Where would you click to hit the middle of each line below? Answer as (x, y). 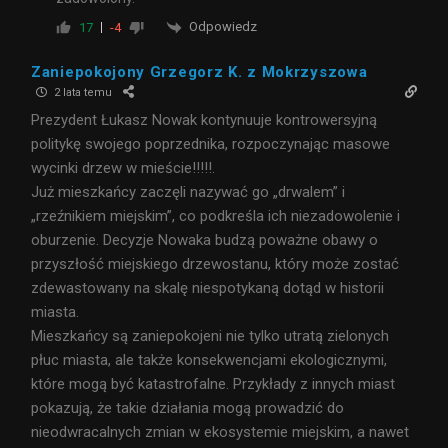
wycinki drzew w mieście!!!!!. (123, 167)
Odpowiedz (223, 26)
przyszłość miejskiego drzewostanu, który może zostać (215, 263)
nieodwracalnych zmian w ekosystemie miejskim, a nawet (220, 431)
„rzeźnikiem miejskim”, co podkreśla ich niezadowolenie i (215, 215)
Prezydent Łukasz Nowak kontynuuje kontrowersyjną (204, 119)
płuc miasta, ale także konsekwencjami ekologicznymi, (209, 359)
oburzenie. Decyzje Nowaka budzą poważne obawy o (204, 239)
